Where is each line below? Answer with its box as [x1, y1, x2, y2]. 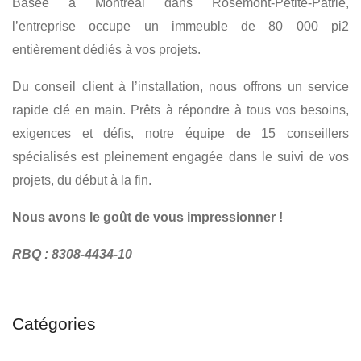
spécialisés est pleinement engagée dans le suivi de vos [12, 149, 349, 164]
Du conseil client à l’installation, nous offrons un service [12, 79, 349, 93]
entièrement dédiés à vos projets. [12, 42, 201, 56]
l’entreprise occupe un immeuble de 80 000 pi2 [12, 19, 349, 33]
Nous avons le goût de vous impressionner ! [12, 210, 283, 224]
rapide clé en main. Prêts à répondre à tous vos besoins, [12, 102, 349, 117]
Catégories [12, 313, 96, 333]
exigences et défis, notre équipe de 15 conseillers [12, 126, 349, 140]
